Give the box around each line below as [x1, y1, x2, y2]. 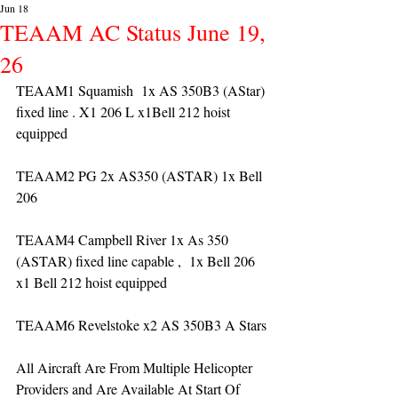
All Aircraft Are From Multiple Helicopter [16, 358, 256, 377]
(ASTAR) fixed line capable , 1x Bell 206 [16, 251, 263, 270]
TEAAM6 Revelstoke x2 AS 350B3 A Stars [16, 315, 267, 334]
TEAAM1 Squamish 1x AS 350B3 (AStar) [16, 81, 268, 99]
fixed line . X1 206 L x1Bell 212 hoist [16, 102, 234, 121]
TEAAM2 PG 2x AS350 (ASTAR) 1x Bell [16, 166, 266, 185]
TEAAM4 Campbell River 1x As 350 [16, 230, 232, 249]
